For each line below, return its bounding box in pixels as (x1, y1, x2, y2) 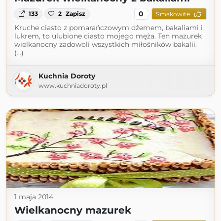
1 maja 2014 (14, 192, 53, 201)
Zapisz (66, 10, 86, 17)
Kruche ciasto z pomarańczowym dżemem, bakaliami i (14, 23, 203, 32)
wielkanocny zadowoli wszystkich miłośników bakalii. (14, 40, 197, 49)
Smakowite (155, 10, 190, 18)
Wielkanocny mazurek (14, 204, 131, 216)
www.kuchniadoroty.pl (38, 82, 107, 89)
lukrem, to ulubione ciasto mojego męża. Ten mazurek (14, 32, 202, 40)
